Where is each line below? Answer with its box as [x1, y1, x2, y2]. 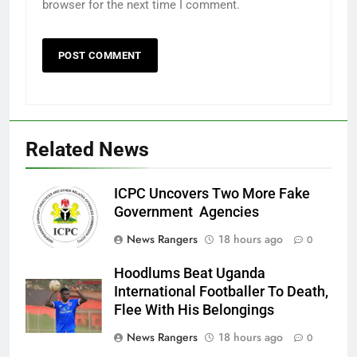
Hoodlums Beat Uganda [114, 265, 265, 282]
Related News [25, 138, 149, 162]
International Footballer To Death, [114, 284, 328, 300]
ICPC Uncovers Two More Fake [114, 186, 310, 202]
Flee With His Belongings [114, 302, 274, 319]
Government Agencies [114, 204, 259, 221]
